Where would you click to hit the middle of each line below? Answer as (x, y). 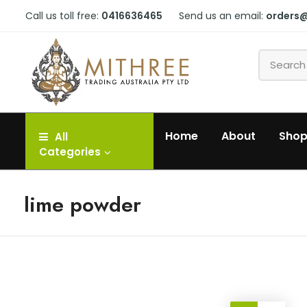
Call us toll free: (63, 16)
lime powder (83, 205)
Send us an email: (222, 16)
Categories (70, 152)
